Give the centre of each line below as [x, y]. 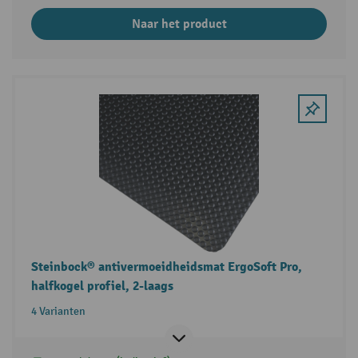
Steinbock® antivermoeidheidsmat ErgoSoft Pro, [166, 267]
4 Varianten [58, 312]
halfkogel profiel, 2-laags [102, 286]
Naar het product [179, 24]
